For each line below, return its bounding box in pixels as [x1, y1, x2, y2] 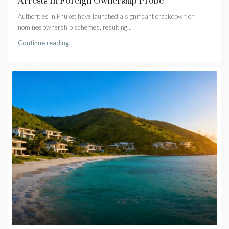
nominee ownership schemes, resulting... [18, 23, 132, 31]
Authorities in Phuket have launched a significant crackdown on [18, 12, 195, 20]
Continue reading [18, 39, 69, 47]
